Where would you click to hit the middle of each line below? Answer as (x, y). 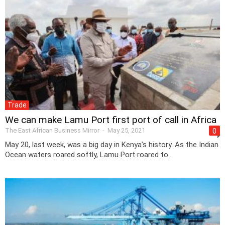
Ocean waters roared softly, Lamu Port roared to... (89, 154)
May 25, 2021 (126, 130)
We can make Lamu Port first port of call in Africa (111, 120)
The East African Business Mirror (52, 130)
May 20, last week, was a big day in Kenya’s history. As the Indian (112, 144)
